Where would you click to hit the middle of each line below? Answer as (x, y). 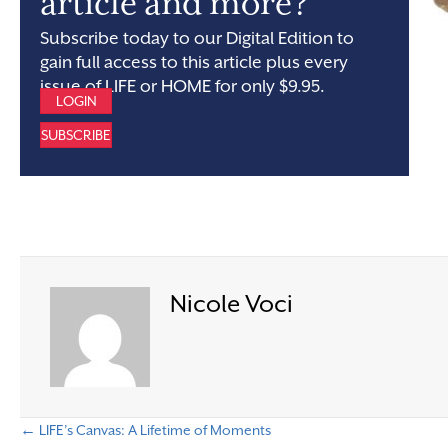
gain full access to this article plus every (194, 61)
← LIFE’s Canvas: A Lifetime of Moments (145, 429)
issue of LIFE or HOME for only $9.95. (182, 85)
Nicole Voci (231, 303)
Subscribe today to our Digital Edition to (197, 37)
